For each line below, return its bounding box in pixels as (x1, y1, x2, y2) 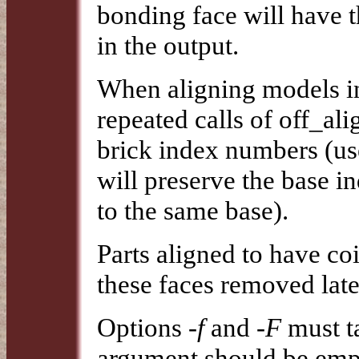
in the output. (97, 30, 239, 60)
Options (97, 312, 188, 342)
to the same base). (97, 195, 288, 225)
